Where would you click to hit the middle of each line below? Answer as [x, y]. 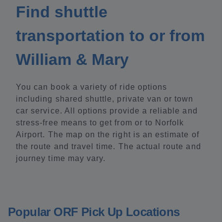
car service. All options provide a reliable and [107, 111]
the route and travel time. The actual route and [109, 146]
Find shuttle [62, 12]
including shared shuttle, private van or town [105, 99]
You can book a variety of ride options [92, 87]
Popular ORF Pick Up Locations [94, 212]
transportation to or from [110, 36]
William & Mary [72, 59]
